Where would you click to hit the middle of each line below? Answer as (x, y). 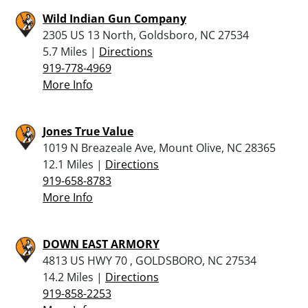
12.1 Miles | (74, 164)
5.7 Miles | (71, 51)
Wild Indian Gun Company (114, 18)
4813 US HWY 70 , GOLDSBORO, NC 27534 (150, 260)
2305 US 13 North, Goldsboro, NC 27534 (146, 35)
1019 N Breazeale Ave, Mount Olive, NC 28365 (159, 147)
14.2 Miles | (74, 277)
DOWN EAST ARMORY (101, 244)
